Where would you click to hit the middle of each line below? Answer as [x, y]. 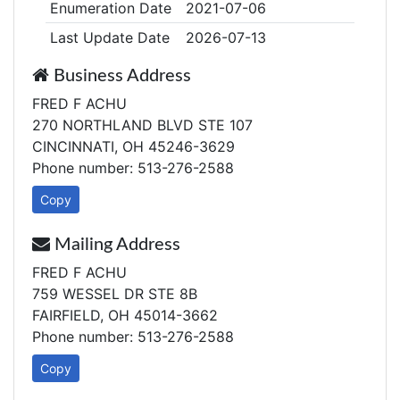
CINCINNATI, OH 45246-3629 [133, 146]
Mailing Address [115, 245]
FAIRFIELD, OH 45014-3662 [125, 315]
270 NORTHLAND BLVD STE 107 [142, 125]
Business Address [120, 76]
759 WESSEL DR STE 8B [115, 294]
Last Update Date [109, 37]
